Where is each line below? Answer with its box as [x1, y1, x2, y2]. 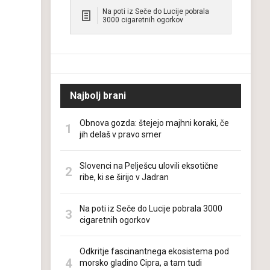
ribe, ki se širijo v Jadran [80, 172, 169, 182]
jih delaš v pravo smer [80, 130, 162, 139]
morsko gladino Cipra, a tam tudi [80, 258, 202, 268]
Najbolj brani [70, 90, 126, 101]
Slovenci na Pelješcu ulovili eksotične [80, 161, 218, 171]
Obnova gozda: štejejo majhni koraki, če [80, 118, 229, 128]
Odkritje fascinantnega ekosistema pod [80, 246, 229, 256]
